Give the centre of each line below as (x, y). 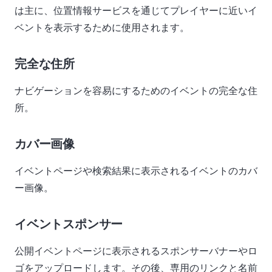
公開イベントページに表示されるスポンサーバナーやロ (136, 251)
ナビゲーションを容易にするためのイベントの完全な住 (136, 90)
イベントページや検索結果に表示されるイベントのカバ (136, 171)
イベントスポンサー (69, 224)
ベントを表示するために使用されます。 (102, 27)
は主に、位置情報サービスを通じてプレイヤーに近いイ (136, 10)
